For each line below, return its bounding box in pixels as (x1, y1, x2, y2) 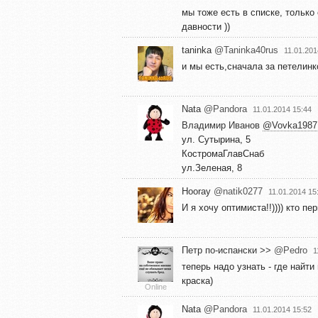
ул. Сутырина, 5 (182, 133, 251, 145)
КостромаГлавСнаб (182, 148, 264, 159)
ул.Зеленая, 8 (182, 162, 242, 173)
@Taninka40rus (214, 44, 278, 55)
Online (144, 282, 167, 291)
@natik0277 (214, 185, 263, 197)
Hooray (182, 185, 214, 197)
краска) (182, 275, 213, 286)
